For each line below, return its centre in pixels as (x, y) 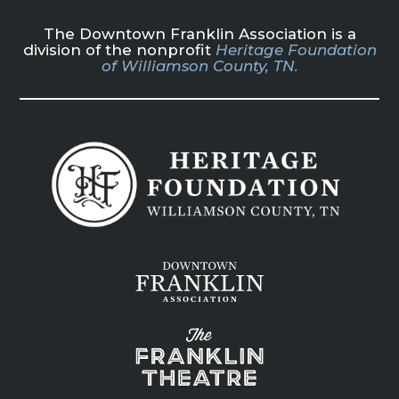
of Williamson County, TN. (199, 66)
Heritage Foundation (296, 50)
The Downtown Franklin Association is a (199, 34)
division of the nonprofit (119, 50)
